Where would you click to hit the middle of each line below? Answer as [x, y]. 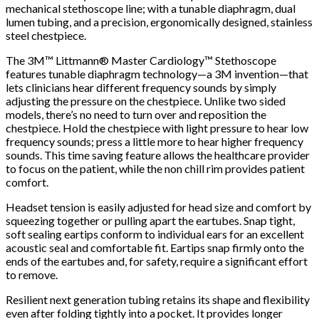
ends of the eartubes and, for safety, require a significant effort [157, 261]
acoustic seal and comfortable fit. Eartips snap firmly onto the [155, 248]
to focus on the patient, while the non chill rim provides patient [155, 169]
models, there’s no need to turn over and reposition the [136, 115]
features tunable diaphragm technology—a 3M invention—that [157, 74]
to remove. [32, 275]
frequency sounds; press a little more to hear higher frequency [155, 142]
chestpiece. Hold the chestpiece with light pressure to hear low [157, 128]
